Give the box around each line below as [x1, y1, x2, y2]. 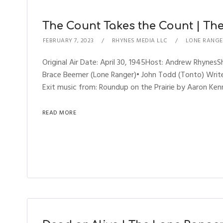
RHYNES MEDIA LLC [111, 36, 168, 45]
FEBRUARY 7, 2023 [42, 36, 94, 45]
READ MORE [42, 108, 77, 117]
